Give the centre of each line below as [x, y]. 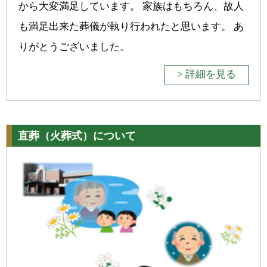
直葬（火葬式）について [77, 136]
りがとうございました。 [74, 47]
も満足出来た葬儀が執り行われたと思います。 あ [131, 27]
